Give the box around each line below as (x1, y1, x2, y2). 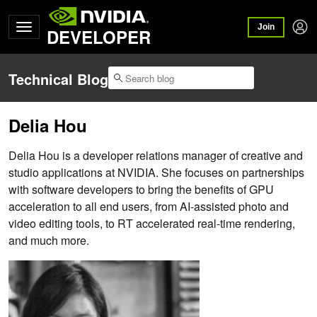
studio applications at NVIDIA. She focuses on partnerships (8, 164, 304, 181)
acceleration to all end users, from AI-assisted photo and (8, 198, 289, 215)
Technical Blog (8, 69, 108, 90)
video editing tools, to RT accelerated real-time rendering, (8, 215, 295, 232)
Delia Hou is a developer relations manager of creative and (8, 147, 303, 164)
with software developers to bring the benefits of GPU (8, 181, 274, 198)
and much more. (8, 232, 89, 249)
